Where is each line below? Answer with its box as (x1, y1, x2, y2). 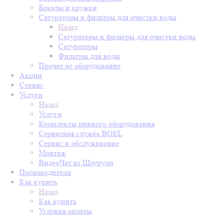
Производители (19, 168, 71, 177)
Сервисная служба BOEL (39, 129, 123, 138)
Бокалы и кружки (39, 3, 97, 12)
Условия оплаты (39, 206, 92, 216)
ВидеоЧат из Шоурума (39, 158, 113, 167)
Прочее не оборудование (39, 61, 121, 70)
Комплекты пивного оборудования (39, 119, 155, 128)
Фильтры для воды (58, 51, 120, 61)
